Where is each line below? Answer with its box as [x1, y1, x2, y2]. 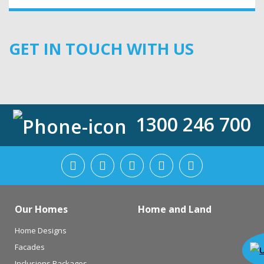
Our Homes [15, 203, 68, 216]
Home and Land [138, 203, 212, 216]
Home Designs [15, 225, 67, 236]
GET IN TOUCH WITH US [9, 38, 194, 60]
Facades [15, 242, 45, 253]
